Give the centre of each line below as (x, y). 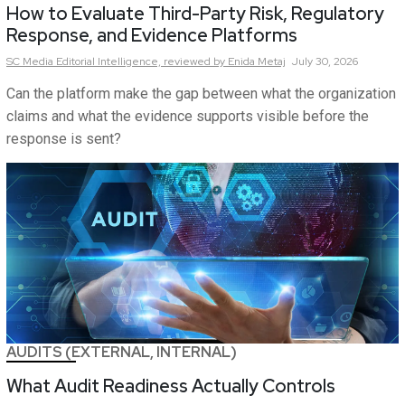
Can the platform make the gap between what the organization (201, 94)
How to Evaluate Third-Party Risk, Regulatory (195, 14)
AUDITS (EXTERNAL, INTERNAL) (122, 353)
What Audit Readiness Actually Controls (171, 386)
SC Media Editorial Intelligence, (84, 62)
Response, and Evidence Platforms (152, 36)
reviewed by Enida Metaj (225, 62)
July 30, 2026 (325, 62)
